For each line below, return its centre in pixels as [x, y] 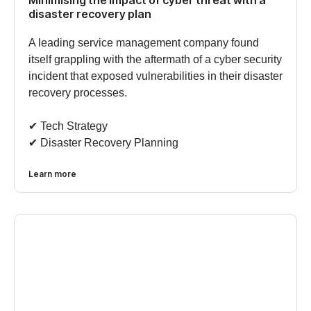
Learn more [52, 174]
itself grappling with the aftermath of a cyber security [155, 59]
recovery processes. [78, 92]
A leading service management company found [144, 42]
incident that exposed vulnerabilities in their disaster [155, 76]
